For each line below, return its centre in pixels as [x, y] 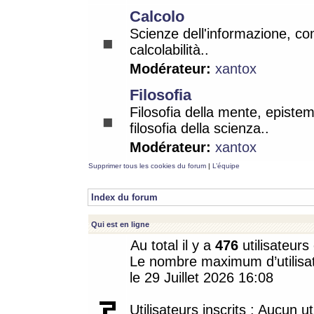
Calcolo [157, 16]
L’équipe [226, 166]
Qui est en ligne [120, 224]
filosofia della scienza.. [199, 128]
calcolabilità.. [169, 50]
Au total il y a [173, 245]
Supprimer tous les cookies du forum [147, 166]
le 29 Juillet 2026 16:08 [202, 278]
